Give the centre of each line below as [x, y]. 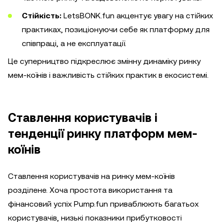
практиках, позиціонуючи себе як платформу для [116, 29]
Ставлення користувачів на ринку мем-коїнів [91, 176]
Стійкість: [42, 16]
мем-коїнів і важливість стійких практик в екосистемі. [108, 75]
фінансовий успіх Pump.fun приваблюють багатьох [103, 204]
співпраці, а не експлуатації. [74, 43]
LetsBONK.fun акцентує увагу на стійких [137, 16]
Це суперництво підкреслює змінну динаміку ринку [104, 61]
